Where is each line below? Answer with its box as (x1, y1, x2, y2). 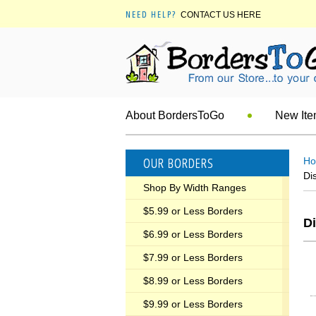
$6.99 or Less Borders (143, 229, 243, 240)
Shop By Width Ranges (143, 182, 246, 193)
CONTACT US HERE (181, 10, 261, 20)
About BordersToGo (126, 109, 224, 121)
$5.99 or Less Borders (143, 205, 243, 217)
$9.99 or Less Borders (143, 298, 243, 310)
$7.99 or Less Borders (143, 252, 243, 263)
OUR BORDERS (143, 154, 214, 172)
